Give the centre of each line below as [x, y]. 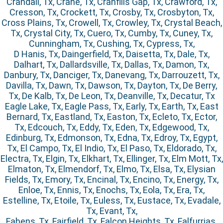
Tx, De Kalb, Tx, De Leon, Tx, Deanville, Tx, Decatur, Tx [111, 96]
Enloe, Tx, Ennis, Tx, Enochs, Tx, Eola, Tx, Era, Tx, [111, 190]
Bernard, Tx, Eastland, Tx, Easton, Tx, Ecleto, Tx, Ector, [111, 117]
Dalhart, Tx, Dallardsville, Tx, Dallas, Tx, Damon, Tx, [111, 65]
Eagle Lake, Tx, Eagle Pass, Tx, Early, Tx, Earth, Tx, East [111, 107]
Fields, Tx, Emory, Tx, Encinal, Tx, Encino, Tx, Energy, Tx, [111, 180]
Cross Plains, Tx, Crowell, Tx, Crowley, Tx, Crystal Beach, [111, 23]
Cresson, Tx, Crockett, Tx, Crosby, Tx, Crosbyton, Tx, [111, 12]
